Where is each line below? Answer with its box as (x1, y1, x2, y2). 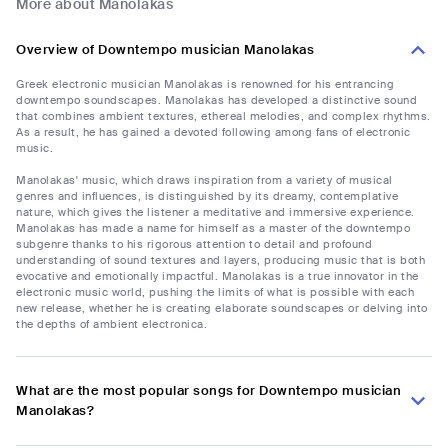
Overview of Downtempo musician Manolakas (16, 41, 314, 59)
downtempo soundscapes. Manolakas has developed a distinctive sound (16, 93, 417, 108)
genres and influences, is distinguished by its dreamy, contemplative (16, 189, 398, 204)
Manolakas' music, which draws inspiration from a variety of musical (16, 173, 393, 188)
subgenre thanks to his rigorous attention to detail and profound (16, 237, 372, 252)
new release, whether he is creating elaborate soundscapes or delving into (16, 301, 428, 316)
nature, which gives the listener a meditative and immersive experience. (16, 205, 415, 220)
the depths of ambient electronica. (16, 317, 207, 332)
